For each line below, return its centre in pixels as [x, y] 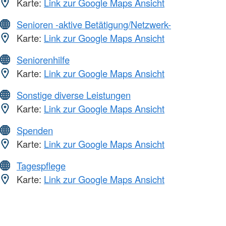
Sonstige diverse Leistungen [74, 95]
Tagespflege [41, 166]
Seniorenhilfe [43, 60]
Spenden [35, 130]
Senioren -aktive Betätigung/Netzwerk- [94, 24]
